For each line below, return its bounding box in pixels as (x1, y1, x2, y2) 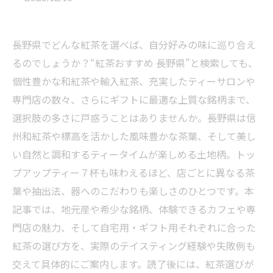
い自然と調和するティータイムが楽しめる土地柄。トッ (12, 147, 255, 161)
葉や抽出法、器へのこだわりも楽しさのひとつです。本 (12, 183, 254, 198)
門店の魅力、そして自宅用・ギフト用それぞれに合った (12, 220, 256, 235)
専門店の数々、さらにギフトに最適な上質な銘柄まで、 (12, 92, 255, 107)
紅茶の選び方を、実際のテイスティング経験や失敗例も (12, 238, 255, 253)
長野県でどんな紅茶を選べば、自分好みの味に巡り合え (12, 37, 256, 52)
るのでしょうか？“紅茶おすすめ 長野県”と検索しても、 (12, 55, 258, 70)
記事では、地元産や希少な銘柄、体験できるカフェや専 (12, 202, 256, 216)
